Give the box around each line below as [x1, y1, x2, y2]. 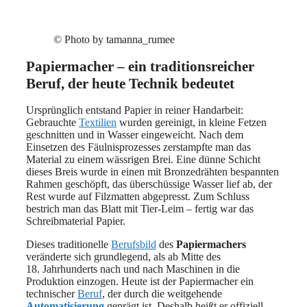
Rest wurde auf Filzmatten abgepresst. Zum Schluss [26, 191, 249, 203]
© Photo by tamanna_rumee [53, 34, 175, 46]
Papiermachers [176, 238, 246, 251]
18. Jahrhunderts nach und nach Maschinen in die [26, 263, 240, 275]
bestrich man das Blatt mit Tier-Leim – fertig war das [26, 203, 254, 215]
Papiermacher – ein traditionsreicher [26, 58, 254, 75]
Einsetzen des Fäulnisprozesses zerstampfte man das [26, 141, 251, 153]
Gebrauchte [26, 116, 79, 129]
